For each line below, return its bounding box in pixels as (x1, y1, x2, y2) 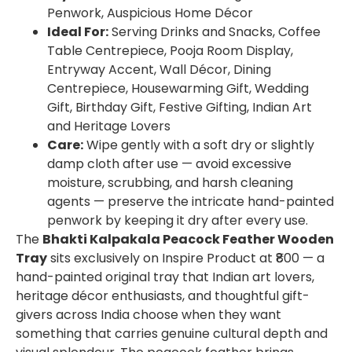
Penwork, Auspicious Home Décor (47, 4, 253, 23)
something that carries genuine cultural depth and (16, 324, 328, 343)
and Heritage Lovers (47, 117, 170, 136)
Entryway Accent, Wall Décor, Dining (47, 60, 271, 79)
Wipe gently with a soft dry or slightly (83, 136, 314, 155)
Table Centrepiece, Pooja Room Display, (47, 42, 293, 60)
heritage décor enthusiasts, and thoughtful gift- (16, 287, 310, 306)
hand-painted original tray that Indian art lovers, (16, 268, 314, 287)
